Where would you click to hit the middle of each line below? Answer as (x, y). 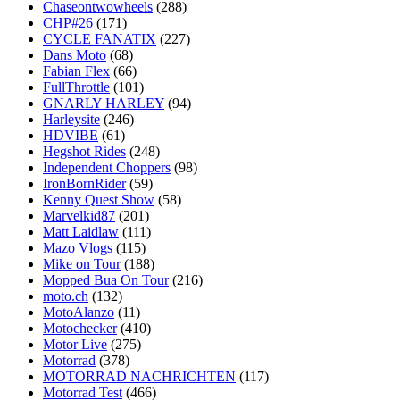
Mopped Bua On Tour (106, 279)
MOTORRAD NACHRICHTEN (139, 376)
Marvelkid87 (79, 215)
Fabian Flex (76, 71)
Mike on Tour (82, 263)
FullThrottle (76, 87)
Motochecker (80, 328)
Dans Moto (75, 54)
